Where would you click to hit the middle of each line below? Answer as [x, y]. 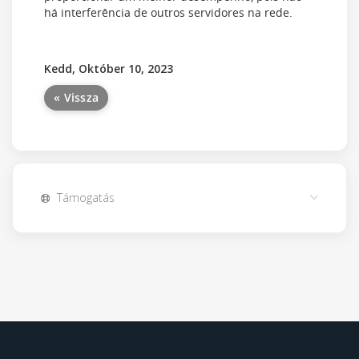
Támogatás [83, 198]
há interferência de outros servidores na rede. [168, 12]
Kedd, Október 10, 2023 [109, 69]
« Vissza [77, 97]
